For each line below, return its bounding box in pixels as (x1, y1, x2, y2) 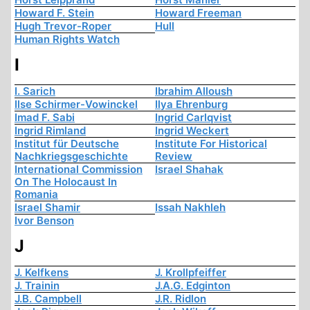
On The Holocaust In (15, 175, 117, 189)
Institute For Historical (155, 137, 267, 151)
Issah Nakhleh (155, 201, 226, 215)
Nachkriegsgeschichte (15, 149, 128, 163)
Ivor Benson (15, 214, 74, 228)
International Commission (15, 163, 143, 176)
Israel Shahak (155, 163, 224, 176)
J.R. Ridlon (155, 292, 206, 306)
